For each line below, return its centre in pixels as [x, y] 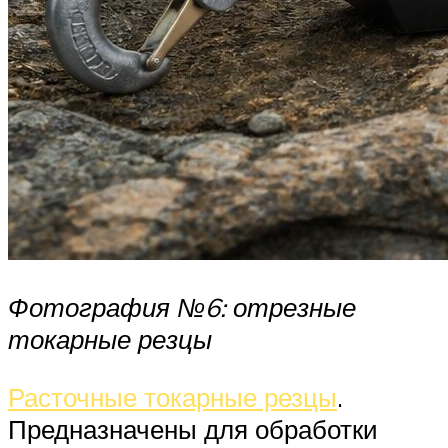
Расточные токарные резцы [172, 396]
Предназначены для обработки [193, 428]
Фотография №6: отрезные [182, 307]
